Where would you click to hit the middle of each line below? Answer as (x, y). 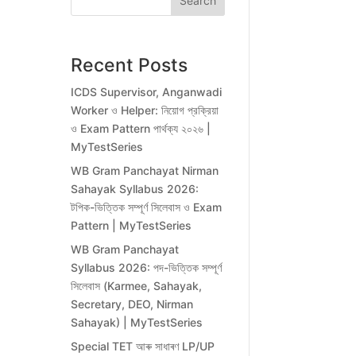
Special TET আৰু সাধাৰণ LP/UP (143, 346)
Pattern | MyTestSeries (132, 226)
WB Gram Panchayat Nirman (145, 171)
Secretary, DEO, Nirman (132, 304)
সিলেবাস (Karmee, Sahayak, (137, 286)
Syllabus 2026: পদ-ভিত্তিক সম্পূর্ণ (147, 268)
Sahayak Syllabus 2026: (135, 189)
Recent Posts (130, 66)
